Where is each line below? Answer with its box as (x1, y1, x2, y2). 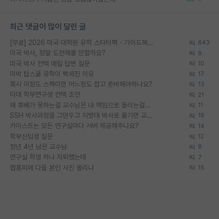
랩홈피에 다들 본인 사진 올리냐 (10, 163, 94, 172)
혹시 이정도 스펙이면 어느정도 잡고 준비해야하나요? (10, 80, 153, 88)
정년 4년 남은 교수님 (10, 143, 67, 151)
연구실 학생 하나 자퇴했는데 (10, 153, 86, 161)
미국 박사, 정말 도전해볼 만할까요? (10, 49, 106, 57)
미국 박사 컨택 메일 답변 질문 (10, 59, 90, 67)
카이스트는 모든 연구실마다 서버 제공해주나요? (10, 122, 139, 130)
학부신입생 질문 (10, 132, 53, 140)
